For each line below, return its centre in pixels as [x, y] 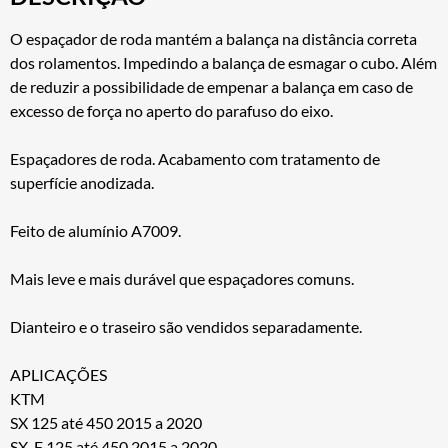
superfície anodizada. [82, 182]
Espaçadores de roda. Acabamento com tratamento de [195, 158]
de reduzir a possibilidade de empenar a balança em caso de [211, 86]
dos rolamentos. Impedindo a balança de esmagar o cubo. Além [223, 62]
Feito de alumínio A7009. [95, 230]
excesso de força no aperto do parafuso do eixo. [171, 110]
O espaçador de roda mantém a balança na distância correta [213, 38]
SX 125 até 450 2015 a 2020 [106, 422]
